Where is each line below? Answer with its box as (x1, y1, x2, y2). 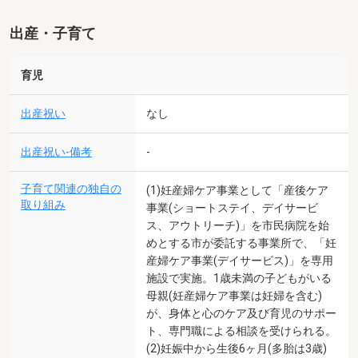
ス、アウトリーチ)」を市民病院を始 (146, 218, 329, 232)
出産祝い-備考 (21, 145, 92, 159)
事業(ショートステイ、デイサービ (146, 201, 318, 214)
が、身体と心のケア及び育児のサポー (146, 306, 336, 320)
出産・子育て (10, 25, 96, 42)
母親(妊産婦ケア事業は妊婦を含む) (146, 288, 322, 302)
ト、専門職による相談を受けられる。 (146, 324, 336, 337)
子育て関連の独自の (21, 181, 121, 196)
